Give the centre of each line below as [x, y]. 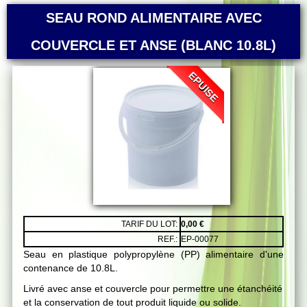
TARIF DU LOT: [150, 224]
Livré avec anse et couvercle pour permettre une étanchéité [153, 288]
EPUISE [204, 87]
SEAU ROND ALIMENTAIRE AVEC [153, 18]
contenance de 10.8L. [71, 268]
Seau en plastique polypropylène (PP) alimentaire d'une [153, 254]
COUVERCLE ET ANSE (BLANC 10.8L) [153, 45]
